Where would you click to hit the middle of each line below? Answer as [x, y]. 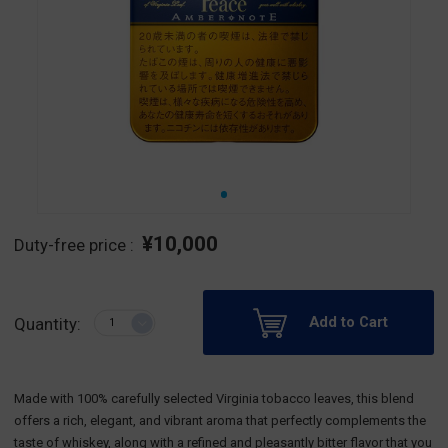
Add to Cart [348, 321]
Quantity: [47, 323]
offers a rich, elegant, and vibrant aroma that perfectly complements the [220, 420]
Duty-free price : [76, 244]
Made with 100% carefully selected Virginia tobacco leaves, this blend [214, 398]
